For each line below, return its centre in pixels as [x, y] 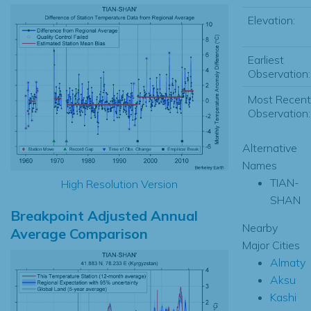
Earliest [266, 59]
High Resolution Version [119, 184]
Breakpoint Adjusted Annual [104, 215]
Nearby [260, 227]
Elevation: [271, 20]
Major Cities [271, 245]
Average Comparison [79, 233]
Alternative [269, 148]
